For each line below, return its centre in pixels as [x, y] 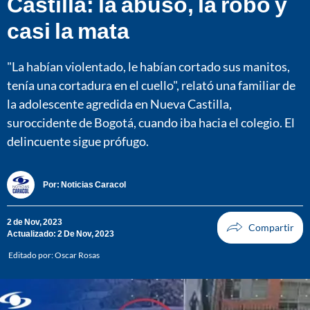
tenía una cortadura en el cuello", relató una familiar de [151, 85]
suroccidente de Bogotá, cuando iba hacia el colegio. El [151, 122]
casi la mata [68, 30]
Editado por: [31, 255]
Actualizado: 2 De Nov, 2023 [61, 233]
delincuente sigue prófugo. [78, 141]
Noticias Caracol [93, 185]
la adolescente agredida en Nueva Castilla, [119, 103]
